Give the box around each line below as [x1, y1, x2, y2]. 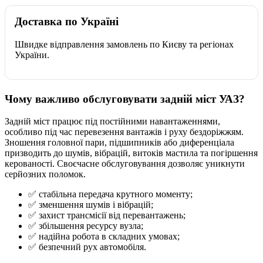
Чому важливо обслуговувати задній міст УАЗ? [5, 92, 245, 105]
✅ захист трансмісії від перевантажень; [28, 210, 186, 221]
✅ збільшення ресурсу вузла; [28, 221, 143, 231]
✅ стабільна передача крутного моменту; [28, 189, 193, 200]
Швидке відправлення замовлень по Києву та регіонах [15, 39, 234, 49]
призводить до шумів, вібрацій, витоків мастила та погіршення [5, 148, 258, 159]
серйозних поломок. [5, 169, 86, 180]
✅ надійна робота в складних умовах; [28, 231, 180, 242]
